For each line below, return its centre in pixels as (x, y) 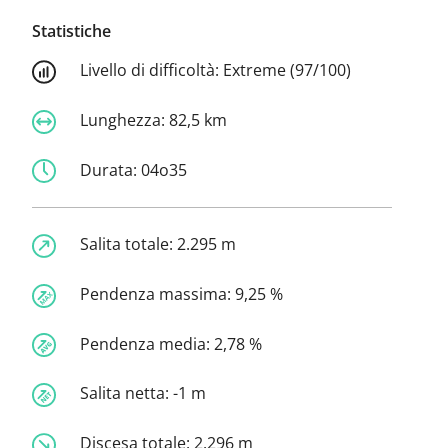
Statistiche (71, 31)
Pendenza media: (147, 343)
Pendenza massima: (157, 294)
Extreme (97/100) (287, 70)
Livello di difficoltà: (151, 70)
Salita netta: (126, 393)
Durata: (110, 169)
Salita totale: (128, 244)
